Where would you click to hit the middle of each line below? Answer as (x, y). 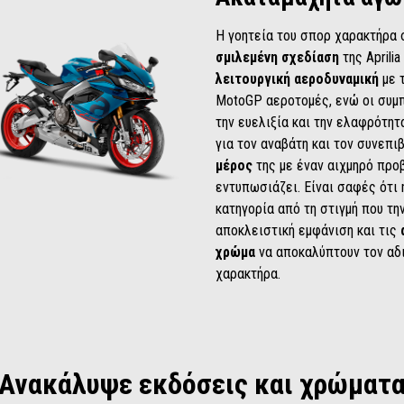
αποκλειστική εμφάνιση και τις (308, 230)
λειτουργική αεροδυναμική (297, 78)
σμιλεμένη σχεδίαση (279, 57)
